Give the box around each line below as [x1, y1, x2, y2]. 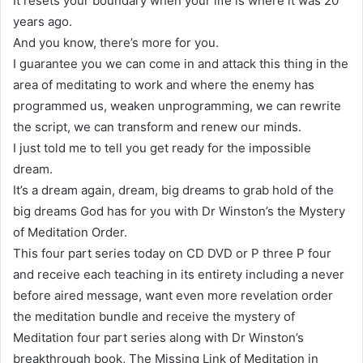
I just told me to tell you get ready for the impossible [13, 139, 311, 156]
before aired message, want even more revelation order [13, 287, 333, 303]
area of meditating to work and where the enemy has [13, 76, 314, 92]
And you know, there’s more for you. [13, 34, 219, 50]
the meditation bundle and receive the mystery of [13, 308, 295, 324]
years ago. [13, 13, 72, 29]
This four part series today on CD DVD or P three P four [13, 245, 331, 261]
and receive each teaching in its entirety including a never [13, 266, 344, 282]
